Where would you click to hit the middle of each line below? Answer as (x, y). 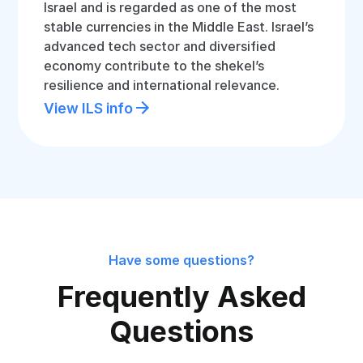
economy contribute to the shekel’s (154, 66)
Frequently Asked (181, 297)
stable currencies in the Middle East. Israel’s (179, 27)
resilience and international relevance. (162, 85)
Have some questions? (181, 260)
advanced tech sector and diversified (160, 46)
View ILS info (89, 108)
